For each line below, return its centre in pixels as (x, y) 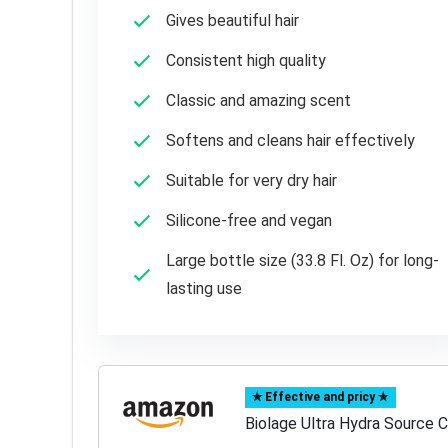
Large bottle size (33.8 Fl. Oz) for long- (302, 261)
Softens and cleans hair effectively (290, 141)
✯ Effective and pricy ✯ (320, 397)
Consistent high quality (246, 61)
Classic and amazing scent (258, 101)
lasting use (204, 289)
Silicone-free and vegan (249, 221)
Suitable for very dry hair (251, 181)
